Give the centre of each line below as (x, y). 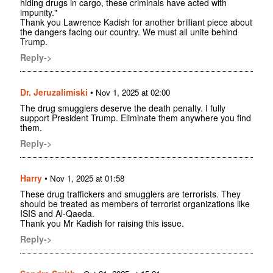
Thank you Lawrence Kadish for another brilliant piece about (136, 22)
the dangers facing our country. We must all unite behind (129, 31)
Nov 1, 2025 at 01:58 (87, 178)
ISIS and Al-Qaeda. (57, 213)
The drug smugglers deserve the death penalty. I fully (123, 108)
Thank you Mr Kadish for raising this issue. (102, 223)
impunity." (39, 12)
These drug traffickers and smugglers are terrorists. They (130, 193)
